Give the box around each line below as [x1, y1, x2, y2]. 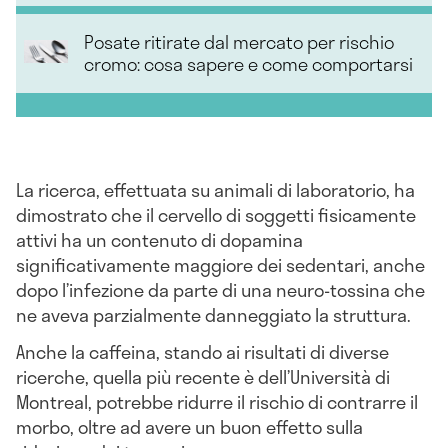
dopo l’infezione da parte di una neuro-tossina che [16, 275, 425, 304]
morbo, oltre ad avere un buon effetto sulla [16, 413, 363, 442]
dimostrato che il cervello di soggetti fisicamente [16, 200, 416, 229]
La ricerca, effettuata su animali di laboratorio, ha [16, 175, 415, 204]
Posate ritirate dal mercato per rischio [84, 28, 395, 57]
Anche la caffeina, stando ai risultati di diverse [16, 338, 389, 367]
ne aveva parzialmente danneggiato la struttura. [16, 300, 411, 329]
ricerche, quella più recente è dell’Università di [16, 363, 390, 392]
